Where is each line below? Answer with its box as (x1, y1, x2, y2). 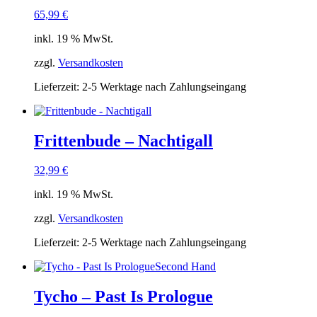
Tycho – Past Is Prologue (34, 287, 213, 306)
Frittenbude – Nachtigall (34, 131, 213, 150)
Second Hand (155, 260, 216, 273)
